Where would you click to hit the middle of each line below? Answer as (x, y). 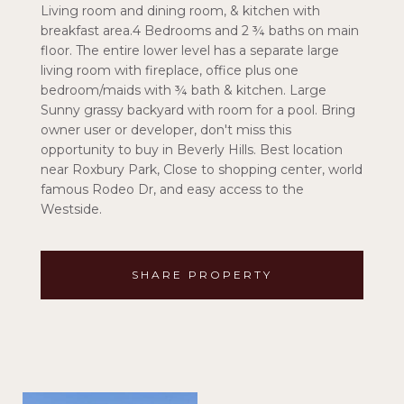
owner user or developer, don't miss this (166, 130)
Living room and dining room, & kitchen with (180, 11)
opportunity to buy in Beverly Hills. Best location (192, 150)
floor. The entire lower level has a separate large (190, 50)
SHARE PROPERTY (202, 274)
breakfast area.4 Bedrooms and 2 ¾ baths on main (200, 31)
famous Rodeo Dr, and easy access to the (172, 189)
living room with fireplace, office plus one (170, 70)
